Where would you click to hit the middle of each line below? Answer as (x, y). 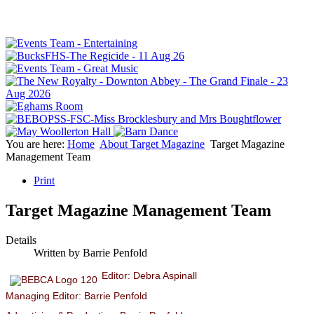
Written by (58, 253)
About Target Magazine (152, 144)
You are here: (36, 144)
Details (21, 240)
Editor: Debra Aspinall (149, 276)
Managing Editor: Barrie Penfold (76, 296)
